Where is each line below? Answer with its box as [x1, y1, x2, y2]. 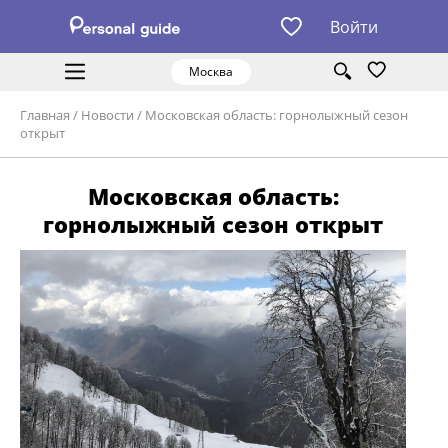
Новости [81, 106, 134, 125]
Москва [188, 63, 233, 81]
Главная [20, 106, 70, 125]
